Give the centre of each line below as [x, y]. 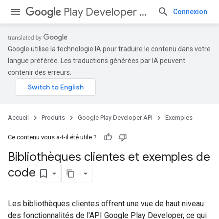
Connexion [190, 12]
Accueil [18, 118]
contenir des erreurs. [40, 72]
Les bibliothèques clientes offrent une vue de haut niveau [106, 204]
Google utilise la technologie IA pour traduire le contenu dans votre [109, 49]
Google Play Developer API [115, 118]
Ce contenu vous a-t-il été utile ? [52, 137]
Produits [53, 118]
